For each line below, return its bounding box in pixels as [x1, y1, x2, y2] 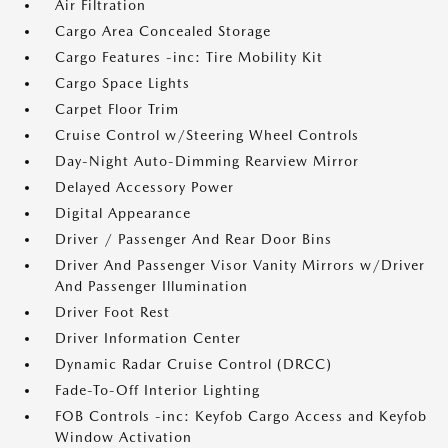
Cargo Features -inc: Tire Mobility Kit [55, 49, 323, 66]
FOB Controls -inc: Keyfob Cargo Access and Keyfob [55, 408, 427, 425]
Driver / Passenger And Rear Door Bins [55, 231, 332, 248]
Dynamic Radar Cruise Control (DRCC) [55, 356, 332, 373]
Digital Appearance [55, 205, 191, 222]
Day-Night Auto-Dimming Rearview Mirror [55, 153, 359, 170]
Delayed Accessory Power [55, 179, 234, 196]
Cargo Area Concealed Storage [55, 23, 271, 40]
